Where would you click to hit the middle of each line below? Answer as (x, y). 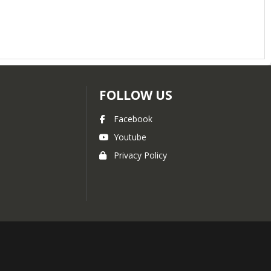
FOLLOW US (136, 95)
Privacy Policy (140, 155)
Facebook (133, 119)
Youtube (130, 137)
